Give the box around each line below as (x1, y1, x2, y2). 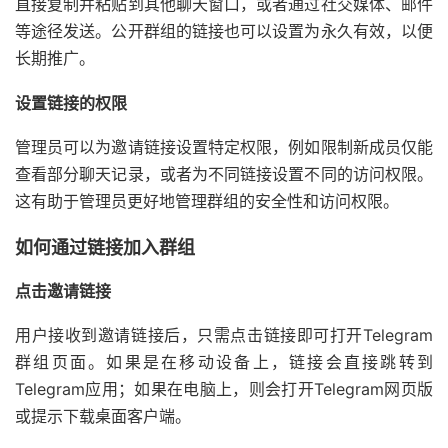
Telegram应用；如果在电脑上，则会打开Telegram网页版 (15, 379, 433, 400)
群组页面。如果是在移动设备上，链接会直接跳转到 (15, 352, 433, 373)
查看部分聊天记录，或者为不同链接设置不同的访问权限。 (15, 164, 433, 185)
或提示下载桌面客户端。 (15, 406, 191, 427)
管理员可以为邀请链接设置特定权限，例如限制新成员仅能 (15, 137, 433, 158)
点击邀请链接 (15, 281, 111, 302)
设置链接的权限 (15, 93, 127, 114)
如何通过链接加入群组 (15, 237, 195, 259)
